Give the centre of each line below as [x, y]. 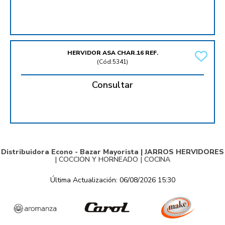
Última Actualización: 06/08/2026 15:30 [113, 180]
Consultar [113, 85]
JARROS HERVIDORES [184, 152]
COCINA [157, 160]
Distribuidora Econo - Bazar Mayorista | [73, 152]
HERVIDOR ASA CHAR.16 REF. [113, 53]
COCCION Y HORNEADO [98, 160]
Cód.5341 [113, 62]
